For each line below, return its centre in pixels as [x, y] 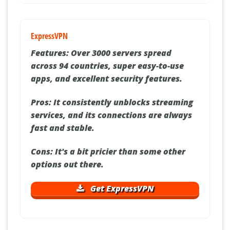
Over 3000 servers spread [120, 53]
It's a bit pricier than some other [119, 152]
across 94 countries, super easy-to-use [107, 66]
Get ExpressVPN [121, 188]
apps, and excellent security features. [107, 79]
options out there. [67, 165]
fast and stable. [63, 128]
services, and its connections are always [111, 115]
